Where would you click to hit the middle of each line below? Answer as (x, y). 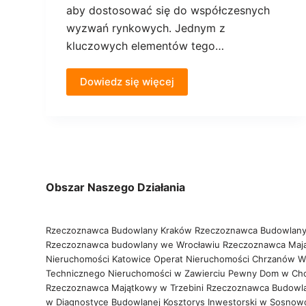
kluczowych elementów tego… (145, 46)
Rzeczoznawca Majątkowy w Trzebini (125, 287)
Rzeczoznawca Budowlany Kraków (119, 230)
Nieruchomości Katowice (99, 259)
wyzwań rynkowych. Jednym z (146, 28)
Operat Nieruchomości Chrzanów (225, 259)
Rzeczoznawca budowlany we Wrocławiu (133, 244)
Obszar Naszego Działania (116, 187)
